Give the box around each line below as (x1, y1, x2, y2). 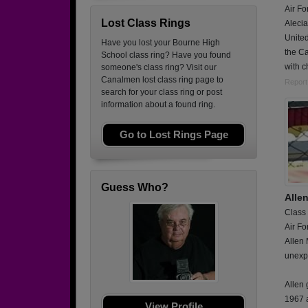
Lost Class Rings (101, 17, 190, 29)
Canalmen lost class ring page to (101, 75, 223, 85)
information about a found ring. (101, 100, 215, 109)
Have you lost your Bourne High (101, 38, 220, 47)
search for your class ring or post (101, 87, 222, 97)
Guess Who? (101, 181, 168, 193)
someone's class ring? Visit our (101, 63, 217, 72)
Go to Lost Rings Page (119, 129, 228, 140)
